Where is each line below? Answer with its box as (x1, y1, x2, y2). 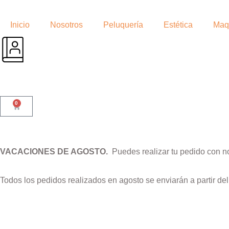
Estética (164, 20, 193, 29)
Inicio (10, 20, 30, 29)
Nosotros (50, 20, 83, 29)
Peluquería (103, 20, 143, 29)
